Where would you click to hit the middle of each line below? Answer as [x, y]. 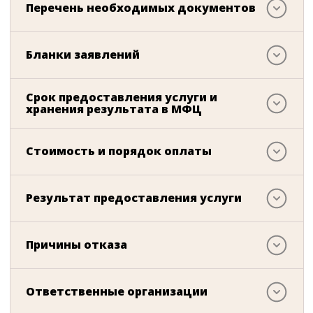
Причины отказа [77, 245]
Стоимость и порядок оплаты [119, 151]
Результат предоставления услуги [134, 198]
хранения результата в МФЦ [114, 109]
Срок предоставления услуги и [122, 97]
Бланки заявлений [83, 55]
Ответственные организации [117, 292]
